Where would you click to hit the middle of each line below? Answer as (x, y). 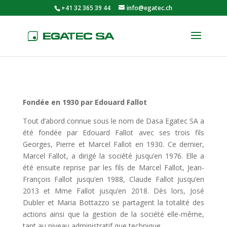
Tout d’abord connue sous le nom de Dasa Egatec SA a (113, 121)
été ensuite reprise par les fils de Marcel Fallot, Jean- (113, 167)
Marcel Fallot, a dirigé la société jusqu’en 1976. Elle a (113, 156)
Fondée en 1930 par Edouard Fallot (85, 102)
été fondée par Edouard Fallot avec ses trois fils (113, 133)
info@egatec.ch (150, 8)
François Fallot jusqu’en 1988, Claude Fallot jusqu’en (113, 179)
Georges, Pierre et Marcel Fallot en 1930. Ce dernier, (113, 144)
